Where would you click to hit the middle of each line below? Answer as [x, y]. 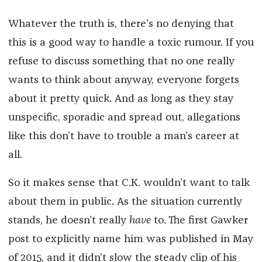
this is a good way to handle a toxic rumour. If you [131, 43]
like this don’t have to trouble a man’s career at [123, 137]
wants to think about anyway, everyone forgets [123, 80]
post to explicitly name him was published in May [130, 239]
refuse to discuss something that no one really [121, 62]
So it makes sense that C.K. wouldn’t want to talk [129, 183]
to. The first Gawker [199, 221]
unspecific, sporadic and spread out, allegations [124, 118]
